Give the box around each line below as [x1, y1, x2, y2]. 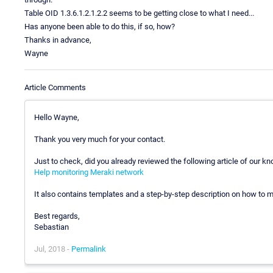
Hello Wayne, [34, 112, 79, 122]
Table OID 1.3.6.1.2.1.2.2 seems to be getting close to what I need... [24, 8, 254, 18]
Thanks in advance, [24, 35, 91, 44]
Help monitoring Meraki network [34, 167, 144, 177]
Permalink [71, 244, 106, 253]
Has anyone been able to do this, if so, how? [24, 21, 175, 31]
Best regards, [34, 211, 80, 221]
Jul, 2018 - [34, 244, 71, 253]
